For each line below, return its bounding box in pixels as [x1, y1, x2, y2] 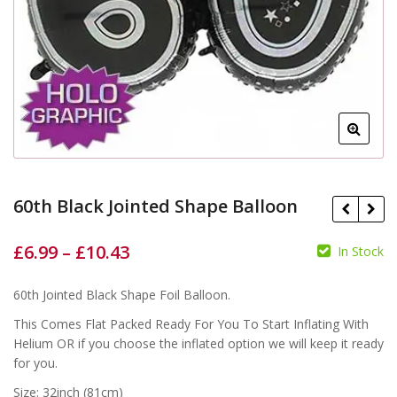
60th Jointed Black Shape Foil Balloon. [13, 286, 230, 304]
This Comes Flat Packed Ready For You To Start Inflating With [13, 315, 369, 333]
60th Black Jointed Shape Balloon [13, 194, 298, 219]
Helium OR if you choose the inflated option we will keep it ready [13, 335, 384, 353]
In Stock [338, 243, 384, 261]
